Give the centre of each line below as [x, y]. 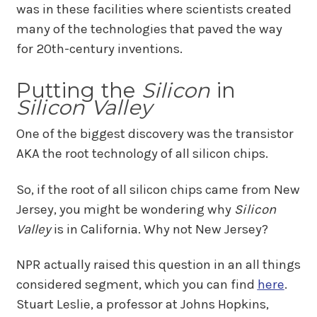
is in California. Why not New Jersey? [159, 229]
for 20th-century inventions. [99, 48]
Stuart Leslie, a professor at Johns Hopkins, [142, 305]
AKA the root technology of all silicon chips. [142, 154]
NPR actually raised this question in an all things [158, 265]
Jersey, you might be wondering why [125, 209]
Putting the [79, 91]
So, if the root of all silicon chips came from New [158, 189]
